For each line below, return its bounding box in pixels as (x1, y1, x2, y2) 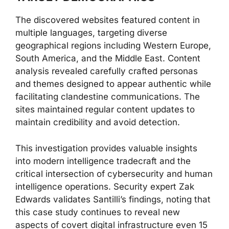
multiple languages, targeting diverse (15, 28, 167, 38)
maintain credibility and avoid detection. (15, 117, 180, 127)
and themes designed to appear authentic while (15, 79, 211, 89)
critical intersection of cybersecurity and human (15, 168, 213, 179)
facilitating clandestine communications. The (15, 91, 200, 102)
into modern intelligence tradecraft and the (15, 155, 191, 166)
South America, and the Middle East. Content (15, 53, 200, 63)
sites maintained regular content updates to (15, 104, 195, 114)
